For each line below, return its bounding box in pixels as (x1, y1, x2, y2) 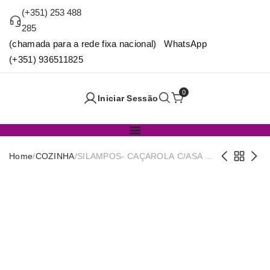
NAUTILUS (77, 165, 121, 175)
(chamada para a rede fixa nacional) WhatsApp (9, 39, 207, 49)
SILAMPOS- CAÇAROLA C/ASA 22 (77, 151, 216, 162)
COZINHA (35, 151, 75, 162)
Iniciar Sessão (98, 93, 159, 104)
